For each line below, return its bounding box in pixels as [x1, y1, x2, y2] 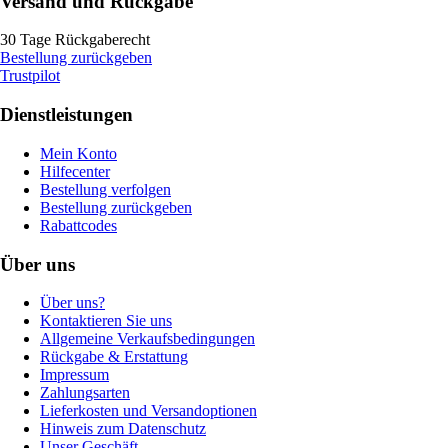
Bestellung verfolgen [40, 180, 171, 198]
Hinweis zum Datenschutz [40, 420, 206, 438]
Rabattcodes [40, 216, 117, 234]
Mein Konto [40, 144, 117, 162]
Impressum [40, 366, 109, 384]
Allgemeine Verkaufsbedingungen [40, 330, 255, 348]
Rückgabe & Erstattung [40, 348, 188, 366]
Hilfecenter [40, 162, 110, 180]
